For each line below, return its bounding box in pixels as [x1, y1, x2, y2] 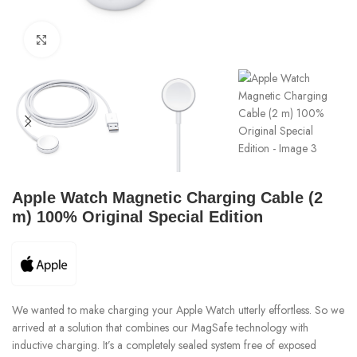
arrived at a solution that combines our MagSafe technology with [12, 319, 308, 335]
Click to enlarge [59, 32, 135, 47]
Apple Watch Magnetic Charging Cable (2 [12, 189, 323, 207]
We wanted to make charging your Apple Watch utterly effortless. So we [12, 301, 344, 318]
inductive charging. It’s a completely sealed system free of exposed [12, 336, 316, 353]
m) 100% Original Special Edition [12, 208, 263, 226]
